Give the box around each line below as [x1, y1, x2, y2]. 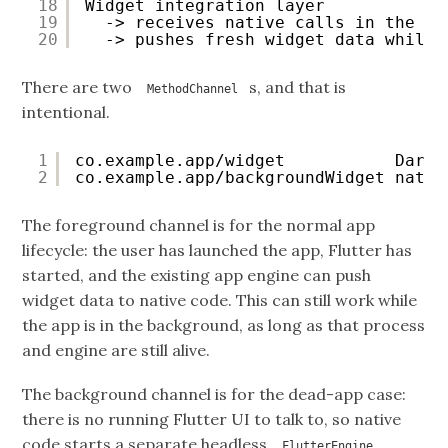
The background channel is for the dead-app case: [22, 384, 407, 405]
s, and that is [249, 76, 346, 97]
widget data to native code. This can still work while [22, 290, 418, 311]
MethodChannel [147, 81, 239, 96]
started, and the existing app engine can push [22, 265, 372, 286]
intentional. [22, 101, 111, 122]
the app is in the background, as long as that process [22, 315, 426, 336]
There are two [22, 76, 137, 97]
